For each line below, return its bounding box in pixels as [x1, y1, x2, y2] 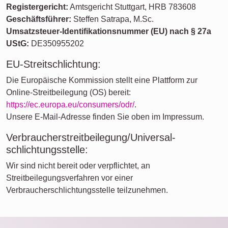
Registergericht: [6, 3, 68, 11]
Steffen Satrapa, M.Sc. [71, 15, 154, 23]
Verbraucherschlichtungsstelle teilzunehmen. [6, 186, 168, 194]
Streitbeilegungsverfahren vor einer [6, 174, 133, 182]
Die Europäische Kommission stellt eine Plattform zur [6, 76, 197, 84]
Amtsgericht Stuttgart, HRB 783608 [68, 3, 196, 11]
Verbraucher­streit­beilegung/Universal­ [6, 132, 176, 143]
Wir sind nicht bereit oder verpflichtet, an [6, 161, 150, 170]
